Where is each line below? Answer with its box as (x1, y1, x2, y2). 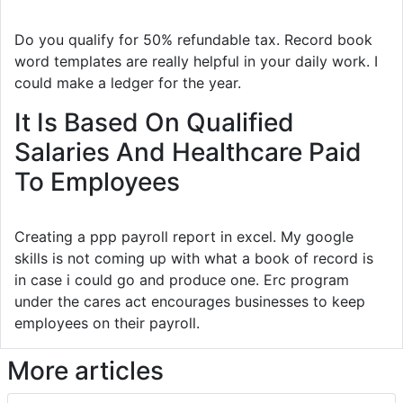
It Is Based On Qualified (14, 106, 294, 138)
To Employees (14, 166, 180, 197)
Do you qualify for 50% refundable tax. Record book (14, 30, 372, 49)
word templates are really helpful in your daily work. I (14, 51, 378, 70)
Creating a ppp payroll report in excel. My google (14, 227, 354, 246)
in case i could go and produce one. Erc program (14, 270, 349, 289)
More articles (7, 354, 164, 386)
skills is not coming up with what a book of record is (14, 248, 373, 267)
